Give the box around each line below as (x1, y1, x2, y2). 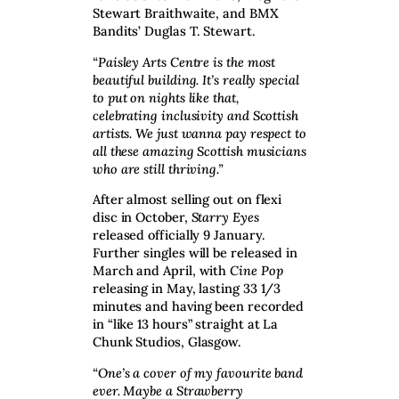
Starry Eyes (191, 208, 259, 226)
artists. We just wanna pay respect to (93, 124, 306, 142)
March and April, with (93, 262, 231, 280)
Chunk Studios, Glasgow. (93, 333, 245, 351)
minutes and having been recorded (93, 297, 305, 315)
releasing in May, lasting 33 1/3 (93, 280, 281, 297)
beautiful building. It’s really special (93, 70, 299, 88)
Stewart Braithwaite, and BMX (93, 4, 279, 22)
